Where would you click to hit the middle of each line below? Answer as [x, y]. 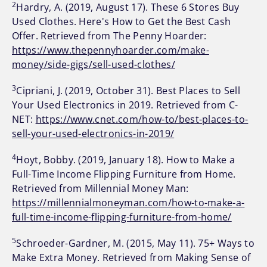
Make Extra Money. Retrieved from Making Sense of [131, 258]
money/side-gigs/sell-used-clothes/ [94, 65]
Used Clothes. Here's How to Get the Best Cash [122, 22]
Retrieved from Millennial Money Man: [100, 189]
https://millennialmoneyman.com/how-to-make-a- [128, 203]
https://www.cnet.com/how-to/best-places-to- [142, 119]
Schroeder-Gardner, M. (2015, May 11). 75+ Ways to [136, 243]
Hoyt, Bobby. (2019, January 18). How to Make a [126, 160]
